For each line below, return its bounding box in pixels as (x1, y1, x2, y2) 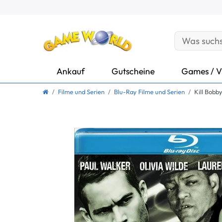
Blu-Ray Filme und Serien (114, 88, 185, 96)
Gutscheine (111, 65, 155, 77)
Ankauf (56, 65, 85, 77)
